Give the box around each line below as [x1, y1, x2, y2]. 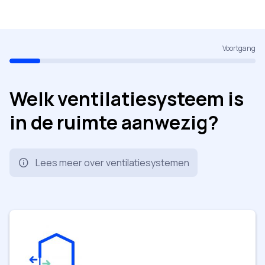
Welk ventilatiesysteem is [9, 85, 244, 112]
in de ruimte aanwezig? [9, 109, 219, 135]
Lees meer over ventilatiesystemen [35, 156, 189, 169]
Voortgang [222, 43, 256, 53]
